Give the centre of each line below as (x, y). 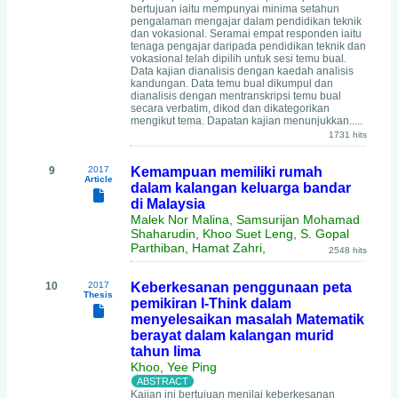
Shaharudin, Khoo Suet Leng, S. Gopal (240, 234)
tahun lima (166, 351)
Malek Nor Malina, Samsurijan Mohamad (245, 219)
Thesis (98, 295)
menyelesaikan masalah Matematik (247, 319)
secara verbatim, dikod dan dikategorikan (230, 108)
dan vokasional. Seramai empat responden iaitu (246, 34)
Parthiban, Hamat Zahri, (198, 248)
